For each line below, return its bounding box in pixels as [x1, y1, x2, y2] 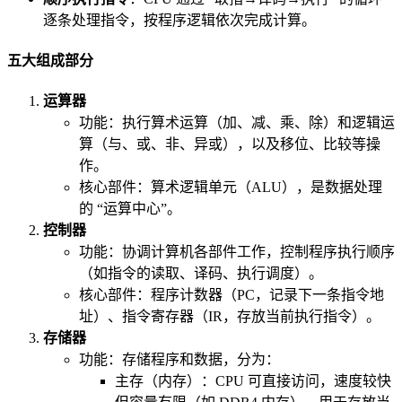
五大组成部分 [7, 52, 93, 68]
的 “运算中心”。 [79, 201, 181, 217]
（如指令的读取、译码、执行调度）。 [79, 266, 323, 282]
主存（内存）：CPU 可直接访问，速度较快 [115, 373, 391, 389]
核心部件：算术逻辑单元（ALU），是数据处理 [79, 179, 382, 196]
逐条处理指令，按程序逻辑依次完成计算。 [43, 12, 316, 28]
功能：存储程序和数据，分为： [79, 352, 280, 368]
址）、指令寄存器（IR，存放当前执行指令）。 [79, 309, 380, 325]
